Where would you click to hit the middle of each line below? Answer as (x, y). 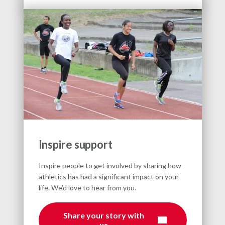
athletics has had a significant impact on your (108, 176)
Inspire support (75, 144)
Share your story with (104, 215)
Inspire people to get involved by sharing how (110, 165)
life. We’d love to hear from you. (87, 187)
